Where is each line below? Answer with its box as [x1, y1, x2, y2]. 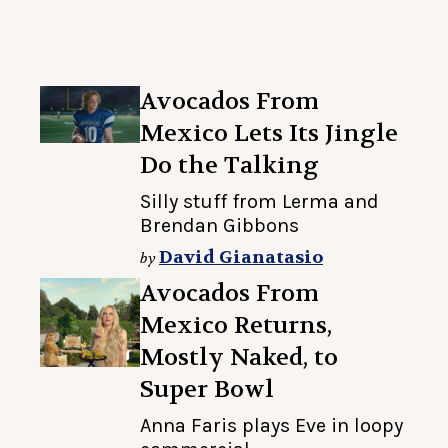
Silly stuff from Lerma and [140, 190, 379, 214]
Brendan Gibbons [140, 214, 299, 238]
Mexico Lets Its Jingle [140, 118, 398, 150]
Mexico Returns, [140, 310, 332, 342]
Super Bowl [140, 374, 274, 406]
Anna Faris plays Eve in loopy [140, 414, 403, 438]
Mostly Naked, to [140, 342, 338, 374]
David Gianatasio [159, 246, 323, 270]
